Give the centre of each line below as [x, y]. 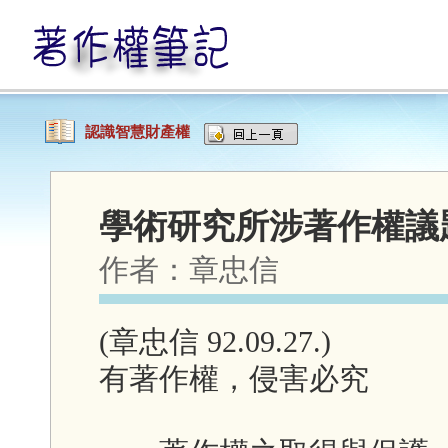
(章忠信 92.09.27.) [215, 341]
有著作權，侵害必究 [234, 378]
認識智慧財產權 [139, 132]
